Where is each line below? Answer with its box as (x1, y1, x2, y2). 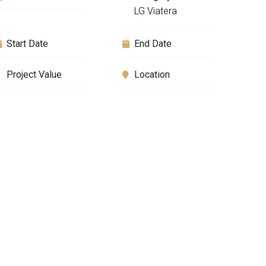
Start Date (7, 38, 48, 49)
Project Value (7, 69, 62, 80)
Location (134, 69, 170, 80)
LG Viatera (134, 5, 177, 17)
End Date (134, 38, 172, 49)
